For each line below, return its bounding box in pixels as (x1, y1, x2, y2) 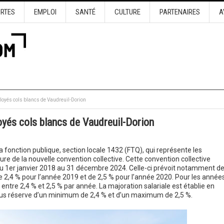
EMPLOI (33, 7, 56, 16)
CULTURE (114, 7, 140, 16)
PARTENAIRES (159, 7, 200, 16)
